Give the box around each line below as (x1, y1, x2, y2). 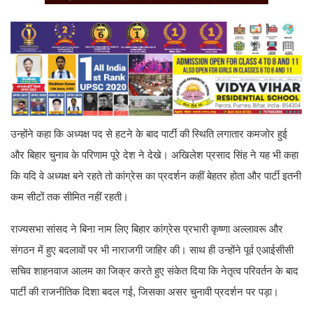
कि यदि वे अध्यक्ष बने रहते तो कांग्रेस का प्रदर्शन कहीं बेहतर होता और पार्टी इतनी (10, 169, 301, 182)
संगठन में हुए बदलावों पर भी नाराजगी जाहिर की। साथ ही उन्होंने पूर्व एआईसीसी (10, 243, 293, 256)
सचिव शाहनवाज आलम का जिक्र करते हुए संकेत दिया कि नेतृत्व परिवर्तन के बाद (10, 264, 298, 277)
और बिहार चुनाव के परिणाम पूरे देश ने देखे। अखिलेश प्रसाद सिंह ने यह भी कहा (10, 148, 298, 161)
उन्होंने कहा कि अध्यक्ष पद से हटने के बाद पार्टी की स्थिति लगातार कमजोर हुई (10, 127, 287, 140)
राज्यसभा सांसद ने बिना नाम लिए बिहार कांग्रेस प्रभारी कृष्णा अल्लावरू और (10, 222, 283, 235)
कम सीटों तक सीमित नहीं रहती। (10, 190, 129, 203)
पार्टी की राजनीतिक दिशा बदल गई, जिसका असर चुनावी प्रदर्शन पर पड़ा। (10, 285, 279, 298)
